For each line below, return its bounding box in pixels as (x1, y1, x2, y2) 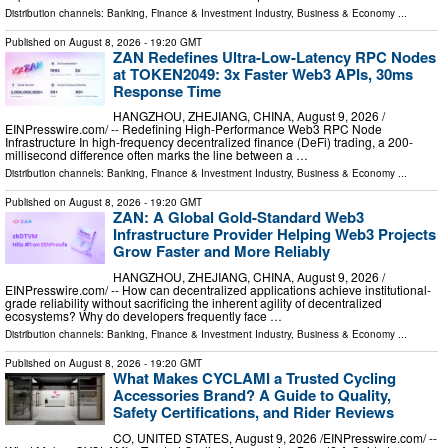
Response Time (113, 79, 221, 102)
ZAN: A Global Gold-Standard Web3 (113, 206, 364, 229)
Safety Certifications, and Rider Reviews (113, 401, 394, 424)
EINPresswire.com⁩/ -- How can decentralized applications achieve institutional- (5, 281, 431, 299)
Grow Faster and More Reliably (113, 240, 330, 263)
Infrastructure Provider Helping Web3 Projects (113, 223, 436, 246)
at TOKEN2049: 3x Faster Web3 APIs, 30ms (113, 62, 413, 85)
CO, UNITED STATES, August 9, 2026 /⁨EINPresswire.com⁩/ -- (113, 428, 437, 446)
